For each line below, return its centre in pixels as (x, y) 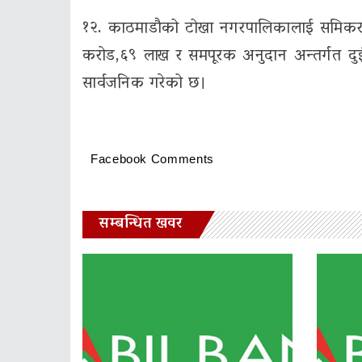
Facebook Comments (152, 158)
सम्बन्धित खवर (141, 224)
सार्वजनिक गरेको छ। (145, 84)
